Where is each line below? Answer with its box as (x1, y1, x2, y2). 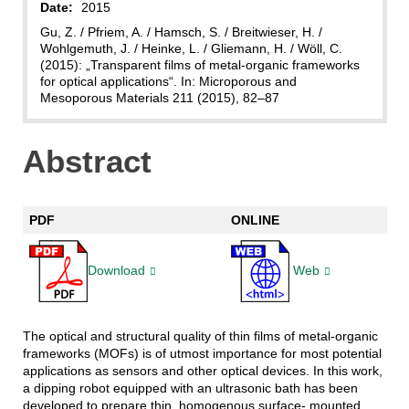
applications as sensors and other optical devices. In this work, (22, 363, 383, 379)
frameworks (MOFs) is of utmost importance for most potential (22, 346, 382, 362)
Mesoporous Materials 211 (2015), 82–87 (39, 89, 279, 105)
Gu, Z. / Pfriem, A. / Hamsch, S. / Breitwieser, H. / (39, 24, 322, 39)
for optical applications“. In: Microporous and (39, 73, 297, 89)
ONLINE (230, 213, 279, 228)
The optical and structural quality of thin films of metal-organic (22, 329, 378, 344)
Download (87, 263, 145, 278)
